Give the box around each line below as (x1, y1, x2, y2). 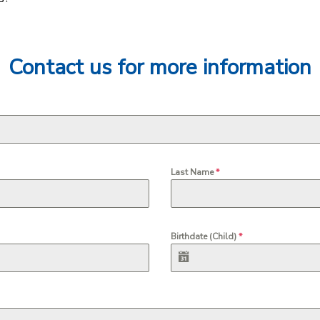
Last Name (171, 166, 216, 179)
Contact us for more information (9, 52, 311, 81)
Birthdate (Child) (171, 231, 239, 243)
